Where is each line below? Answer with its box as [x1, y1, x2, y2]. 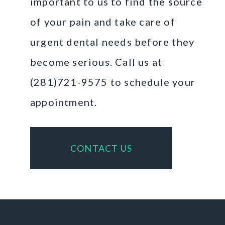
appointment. [30, 95, 97, 108]
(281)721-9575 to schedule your [30, 75, 196, 88]
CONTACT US [70, 142, 132, 154]
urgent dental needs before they [30, 35, 195, 48]
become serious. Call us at [30, 55, 163, 68]
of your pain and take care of [30, 15, 175, 28]
